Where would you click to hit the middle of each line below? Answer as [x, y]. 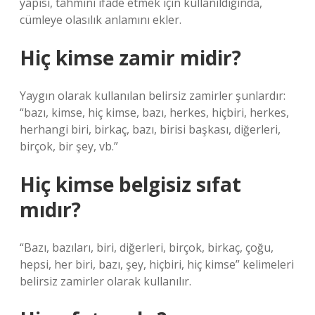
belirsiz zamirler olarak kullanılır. [105, 281]
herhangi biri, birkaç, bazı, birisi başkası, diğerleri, [150, 129]
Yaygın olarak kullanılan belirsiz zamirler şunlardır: [153, 96]
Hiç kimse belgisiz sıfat [130, 184]
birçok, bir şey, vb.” [69, 146]
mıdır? [50, 210]
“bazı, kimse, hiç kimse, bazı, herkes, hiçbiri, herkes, [154, 112]
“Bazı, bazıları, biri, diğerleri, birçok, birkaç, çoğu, [147, 247]
